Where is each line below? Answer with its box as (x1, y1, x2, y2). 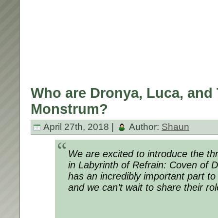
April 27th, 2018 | (41, 121, 116, 132)
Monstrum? (31, 101, 108, 117)
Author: (127, 121, 162, 132)
